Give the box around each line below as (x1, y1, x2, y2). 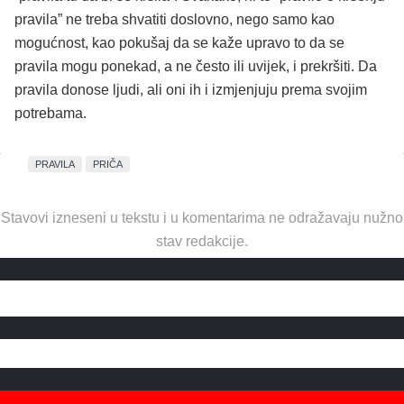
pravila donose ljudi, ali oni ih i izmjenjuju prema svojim (14, 82, 367, 98)
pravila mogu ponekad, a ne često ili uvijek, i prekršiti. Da (14, 59, 377, 75)
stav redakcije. (156, 234, 248, 250)
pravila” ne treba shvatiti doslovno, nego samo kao (14, 12, 335, 28)
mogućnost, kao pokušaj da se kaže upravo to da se (14, 35, 344, 51)
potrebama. (14, 106, 87, 122)
